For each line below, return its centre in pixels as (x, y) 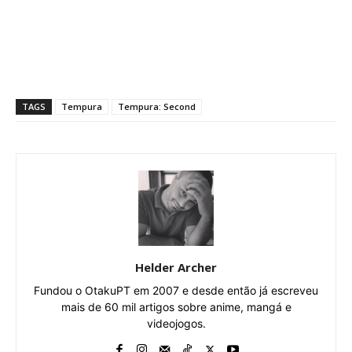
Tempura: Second (157, 107)
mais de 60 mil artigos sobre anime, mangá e (176, 307)
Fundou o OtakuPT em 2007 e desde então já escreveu (176, 291)
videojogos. (176, 324)
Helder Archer (176, 268)
